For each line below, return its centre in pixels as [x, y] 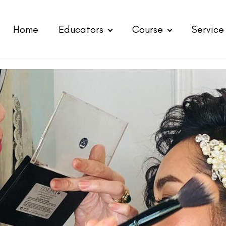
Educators [81, 29]
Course [148, 29]
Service [208, 29]
